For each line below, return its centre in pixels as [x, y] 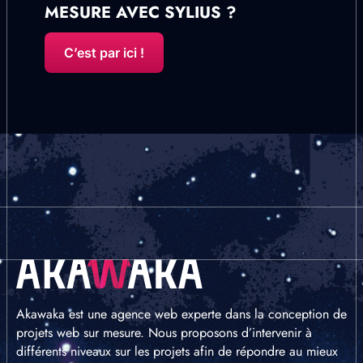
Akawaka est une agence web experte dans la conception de [181, 314]
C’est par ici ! [104, 52]
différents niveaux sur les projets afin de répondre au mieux [177, 351]
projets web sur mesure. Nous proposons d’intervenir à [164, 332]
